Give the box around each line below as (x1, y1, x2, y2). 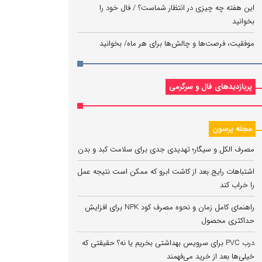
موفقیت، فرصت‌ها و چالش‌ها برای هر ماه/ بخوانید (99, 37, 254, 50)
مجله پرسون (212, 123, 252, 135)
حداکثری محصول (201, 215, 254, 227)
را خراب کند (220, 179, 254, 191)
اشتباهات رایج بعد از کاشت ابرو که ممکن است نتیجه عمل (77, 166, 254, 178)
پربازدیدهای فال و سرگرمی (169, 81, 252, 93)
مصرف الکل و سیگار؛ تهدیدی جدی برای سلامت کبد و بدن (78, 143, 254, 156)
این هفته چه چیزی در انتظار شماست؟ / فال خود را (99, 2, 254, 14)
